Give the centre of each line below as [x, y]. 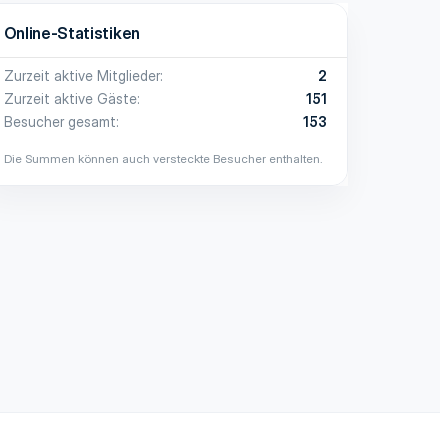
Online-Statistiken [71, 32]
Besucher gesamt [59, 121]
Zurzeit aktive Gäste [70, 98]
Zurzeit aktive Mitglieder [81, 75]
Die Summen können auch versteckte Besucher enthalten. [163, 158]
